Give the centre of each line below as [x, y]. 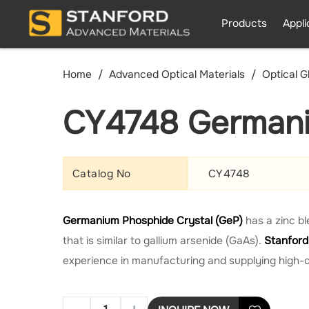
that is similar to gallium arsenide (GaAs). [164, 241]
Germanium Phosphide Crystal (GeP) [154, 221]
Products [244, 23]
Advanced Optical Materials [177, 74]
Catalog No [101, 173]
